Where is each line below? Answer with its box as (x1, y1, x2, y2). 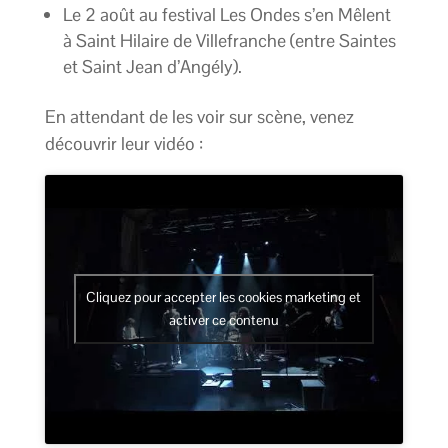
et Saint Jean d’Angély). (62, 55, 246, 79)
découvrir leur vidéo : (44, 132, 203, 156)
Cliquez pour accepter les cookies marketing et (86, 288, 362, 307)
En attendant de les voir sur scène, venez (44, 105, 354, 129)
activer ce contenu (168, 311, 279, 330)
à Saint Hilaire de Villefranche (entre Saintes (62, 29, 396, 53)
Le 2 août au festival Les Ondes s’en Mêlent (62, 3, 391, 27)
